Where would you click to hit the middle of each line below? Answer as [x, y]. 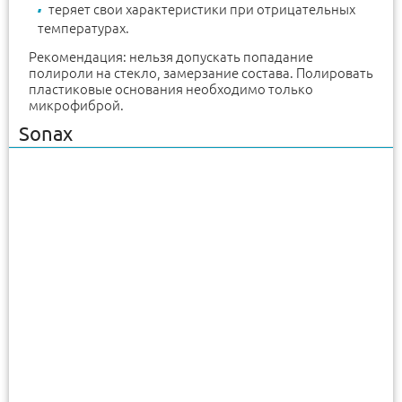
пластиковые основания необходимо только [171, 90]
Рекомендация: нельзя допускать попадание [171, 57]
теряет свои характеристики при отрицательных [202, 10]
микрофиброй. [76, 106]
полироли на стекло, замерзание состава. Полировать [201, 74]
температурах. [83, 29]
